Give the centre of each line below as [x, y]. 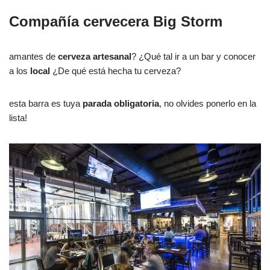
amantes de [33, 57]
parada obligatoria [120, 104]
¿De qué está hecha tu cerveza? [115, 71]
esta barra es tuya [45, 104]
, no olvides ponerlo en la [208, 104]
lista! [18, 118]
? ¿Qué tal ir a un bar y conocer [193, 57]
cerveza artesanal [95, 57]
